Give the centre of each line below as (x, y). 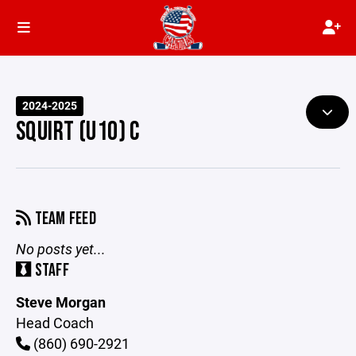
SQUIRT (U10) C (78, 132)
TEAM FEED (64, 219)
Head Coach (55, 323)
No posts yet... (61, 249)
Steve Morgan (61, 302)
